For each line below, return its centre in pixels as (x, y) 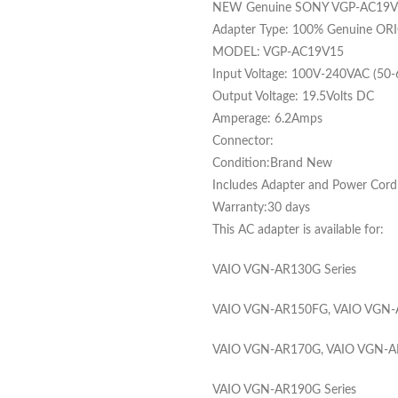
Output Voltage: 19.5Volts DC (293, 97)
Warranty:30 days (261, 208)
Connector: (243, 141)
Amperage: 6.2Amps (267, 119)
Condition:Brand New (272, 163)
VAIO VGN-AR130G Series (284, 270)
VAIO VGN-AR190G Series (284, 390)
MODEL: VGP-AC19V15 (278, 52)
